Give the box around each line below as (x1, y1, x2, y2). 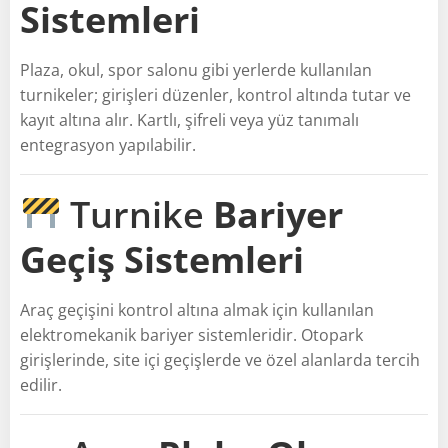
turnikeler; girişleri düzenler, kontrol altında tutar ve (20, 83, 411, 106)
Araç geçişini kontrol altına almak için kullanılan (20, 298, 374, 321)
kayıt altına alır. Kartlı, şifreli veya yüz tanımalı (20, 108, 359, 131)
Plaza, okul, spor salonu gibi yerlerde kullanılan (20, 58, 372, 81)
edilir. (20, 373, 62, 396)
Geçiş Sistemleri (20, 234, 304, 284)
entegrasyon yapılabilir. (20, 133, 196, 156)
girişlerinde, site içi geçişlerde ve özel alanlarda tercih (20, 348, 420, 371)
